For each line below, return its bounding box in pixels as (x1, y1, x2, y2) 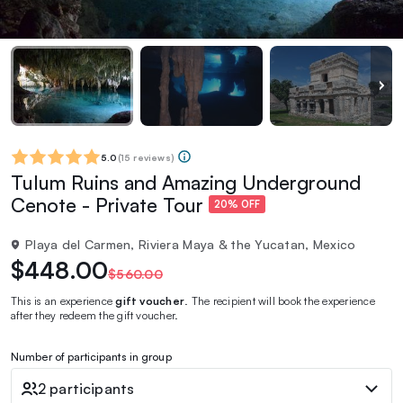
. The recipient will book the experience (184, 293, 375, 308)
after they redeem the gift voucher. (11, 308, 179, 322)
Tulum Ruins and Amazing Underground (11, 169, 361, 194)
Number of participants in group (11, 349, 172, 363)
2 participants (38, 379, 135, 398)
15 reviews (120, 151, 171, 163)
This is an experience (11, 293, 116, 308)
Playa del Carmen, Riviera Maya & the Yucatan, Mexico (25, 236, 356, 252)
